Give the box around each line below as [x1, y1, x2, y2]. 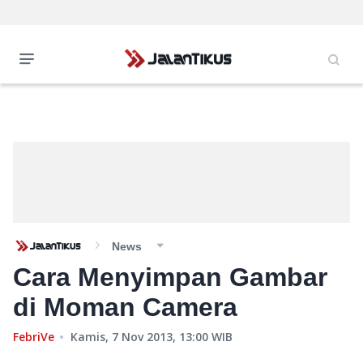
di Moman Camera [13, 293, 237, 322]
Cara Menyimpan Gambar [13, 263, 327, 292]
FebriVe [13, 329, 54, 344]
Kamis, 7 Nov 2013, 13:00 [70, 329, 208, 344]
